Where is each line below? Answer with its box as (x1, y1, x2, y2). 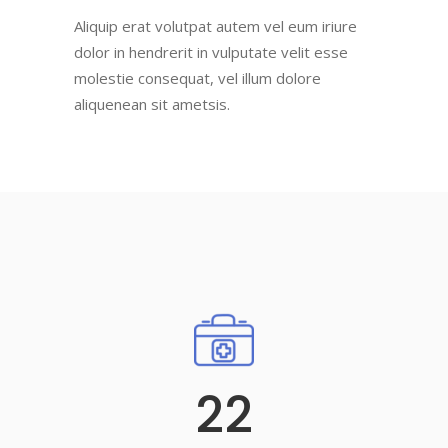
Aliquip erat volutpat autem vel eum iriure (74, 16, 357, 36)
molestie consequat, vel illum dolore (74, 68, 321, 88)
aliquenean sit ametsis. (74, 94, 230, 114)
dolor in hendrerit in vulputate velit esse (74, 42, 348, 62)
